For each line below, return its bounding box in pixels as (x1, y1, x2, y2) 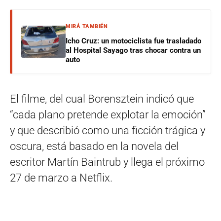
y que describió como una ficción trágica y (10, 124, 205, 137)
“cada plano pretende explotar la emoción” (10, 108, 206, 121)
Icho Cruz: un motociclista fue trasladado (66, 36, 201, 45)
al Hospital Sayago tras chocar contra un (66, 45, 201, 55)
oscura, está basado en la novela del (10, 140, 179, 152)
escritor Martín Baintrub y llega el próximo (10, 155, 205, 168)
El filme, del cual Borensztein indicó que (10, 92, 194, 105)
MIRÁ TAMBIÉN (66, 23, 108, 30)
